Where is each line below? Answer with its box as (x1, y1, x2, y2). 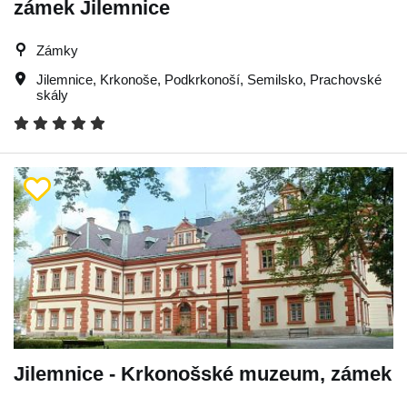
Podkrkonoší (164, 72, 240, 87)
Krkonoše (100, 72, 157, 87)
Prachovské (310, 72, 382, 87)
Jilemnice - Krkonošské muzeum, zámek (14, 362, 392, 385)
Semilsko (247, 72, 303, 87)
